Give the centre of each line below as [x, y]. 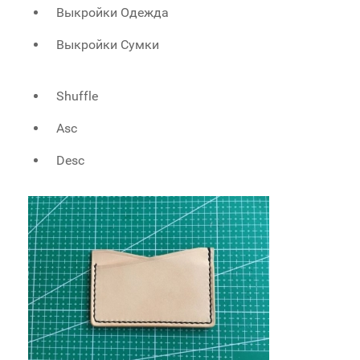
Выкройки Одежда [113, 13]
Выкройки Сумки [108, 45]
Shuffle [78, 96]
